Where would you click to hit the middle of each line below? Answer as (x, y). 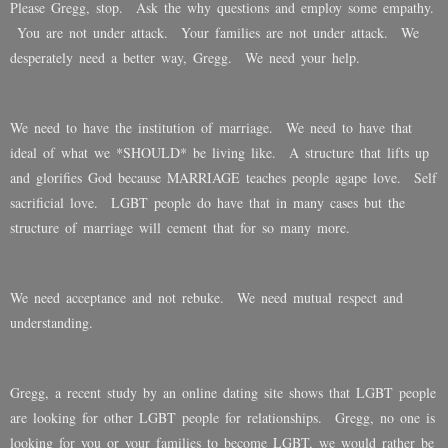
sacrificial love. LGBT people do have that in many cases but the (207, 203)
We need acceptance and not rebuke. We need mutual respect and (206, 298)
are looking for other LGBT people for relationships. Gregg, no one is (222, 418)
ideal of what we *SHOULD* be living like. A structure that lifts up (219, 153)
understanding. (58, 323)
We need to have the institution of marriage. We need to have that (211, 128)
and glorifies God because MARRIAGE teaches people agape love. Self (223, 178)
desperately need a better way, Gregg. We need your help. (185, 58)
